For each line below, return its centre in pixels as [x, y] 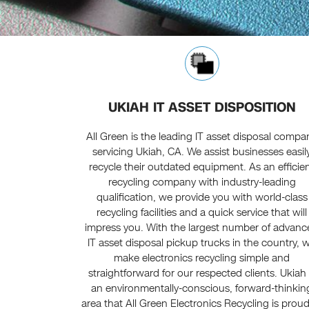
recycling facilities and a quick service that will [202, 213]
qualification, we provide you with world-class [202, 198]
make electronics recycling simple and [202, 258]
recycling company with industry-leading [202, 182]
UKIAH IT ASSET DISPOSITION [202, 108]
